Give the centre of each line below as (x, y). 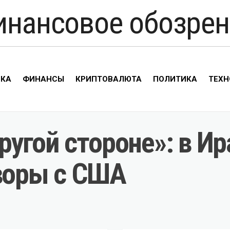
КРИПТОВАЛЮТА (109, 79)
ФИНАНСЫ (43, 79)
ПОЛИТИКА (175, 79)
